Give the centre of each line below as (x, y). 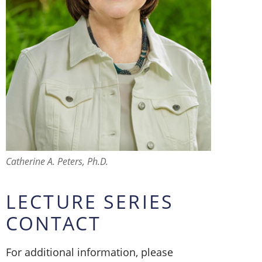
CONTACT (54, 223)
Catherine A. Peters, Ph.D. (57, 162)
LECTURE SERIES (90, 201)
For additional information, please (89, 252)
